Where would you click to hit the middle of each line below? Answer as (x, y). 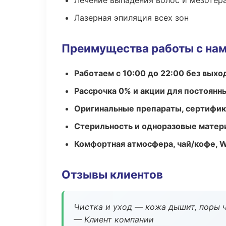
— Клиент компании (114, 219)
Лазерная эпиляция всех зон (131, 18)
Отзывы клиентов (112, 174)
